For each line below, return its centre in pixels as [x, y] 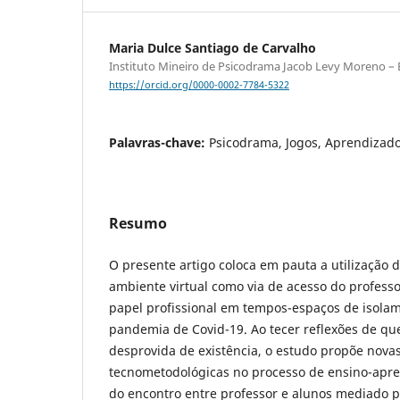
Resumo [138, 224]
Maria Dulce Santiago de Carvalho [212, 47]
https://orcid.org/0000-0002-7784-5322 [199, 85]
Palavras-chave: [159, 143]
